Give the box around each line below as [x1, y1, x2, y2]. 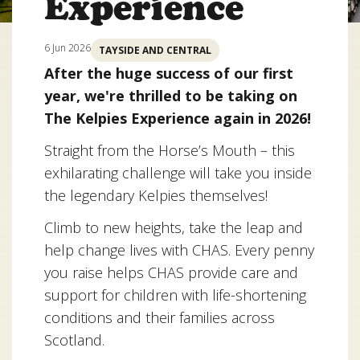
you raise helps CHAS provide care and [44, 263, 298, 282]
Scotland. [44, 330, 104, 350]
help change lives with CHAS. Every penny [44, 240, 314, 260]
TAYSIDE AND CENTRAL [99, 43, 211, 57]
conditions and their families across [44, 308, 275, 327]
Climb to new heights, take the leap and [44, 218, 303, 237]
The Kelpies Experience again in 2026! [44, 108, 311, 128]
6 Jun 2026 [44, 41, 91, 55]
